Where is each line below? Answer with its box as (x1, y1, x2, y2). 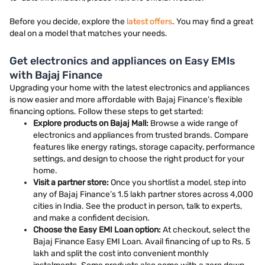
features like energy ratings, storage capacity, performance (33, 142, 255, 152)
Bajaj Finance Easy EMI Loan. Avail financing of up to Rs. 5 (33, 237, 250, 247)
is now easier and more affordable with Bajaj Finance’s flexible (9, 95, 243, 105)
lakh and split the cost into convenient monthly (33, 248, 209, 258)
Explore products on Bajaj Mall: (33, 118, 148, 128)
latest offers (127, 17, 172, 27)
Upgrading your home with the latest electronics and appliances (9, 83, 250, 93)
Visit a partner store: (33, 177, 109, 188)
